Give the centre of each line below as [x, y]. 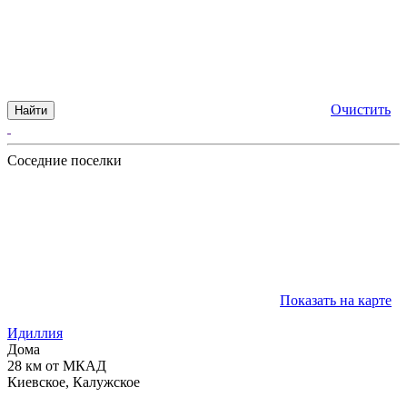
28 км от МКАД [57, 365]
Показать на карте [336, 300]
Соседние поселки [65, 160]
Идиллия [35, 333]
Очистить [361, 109]
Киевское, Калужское [74, 382]
